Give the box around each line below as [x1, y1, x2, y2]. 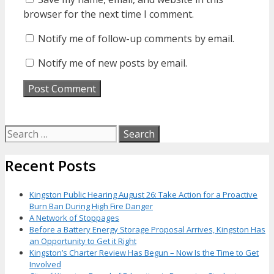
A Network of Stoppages [29, 212, 119, 224]
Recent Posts [5, 155, 96, 176]
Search [4, 125, 31, 136]
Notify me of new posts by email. [38, 56, 187, 70]
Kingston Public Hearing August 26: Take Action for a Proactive [29, 189, 257, 201]
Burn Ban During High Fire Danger [29, 201, 153, 212]
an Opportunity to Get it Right [29, 235, 136, 247]
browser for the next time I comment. [23, 7, 194, 21]
